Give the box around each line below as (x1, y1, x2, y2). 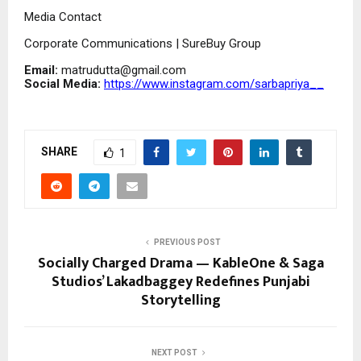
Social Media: (24, 77, 101, 92)
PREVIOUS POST (153, 238, 221, 247)
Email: (24, 63, 58, 78)
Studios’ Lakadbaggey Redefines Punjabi (51, 270, 310, 295)
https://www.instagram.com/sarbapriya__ (104, 77, 324, 92)
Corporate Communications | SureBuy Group (24, 36, 261, 51)
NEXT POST (151, 348, 197, 358)
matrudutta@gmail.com (58, 63, 186, 78)
